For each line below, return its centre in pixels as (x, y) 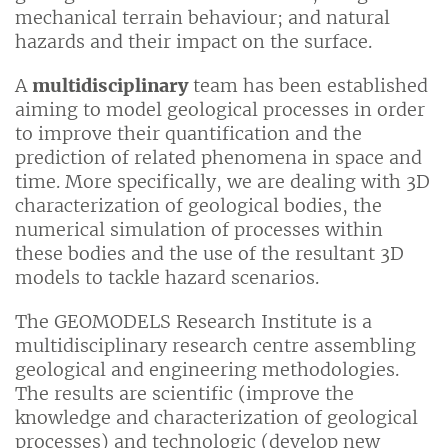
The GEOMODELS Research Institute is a (193, 322)
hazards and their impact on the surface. (193, 42)
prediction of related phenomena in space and (218, 158)
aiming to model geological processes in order (220, 110)
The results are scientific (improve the (184, 394)
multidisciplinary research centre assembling (215, 346)
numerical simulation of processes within (199, 230)
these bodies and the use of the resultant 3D (209, 254)
